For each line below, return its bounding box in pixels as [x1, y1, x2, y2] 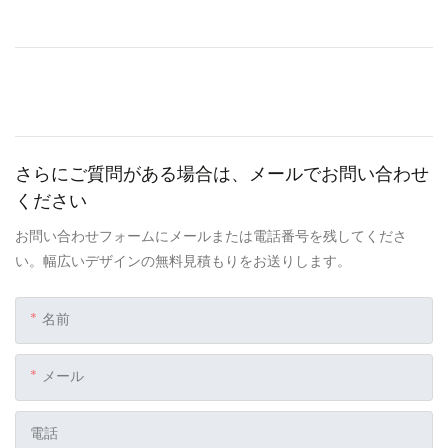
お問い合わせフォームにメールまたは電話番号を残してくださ [15, 225, 407, 246]
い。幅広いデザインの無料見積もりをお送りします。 [15, 250, 351, 271]
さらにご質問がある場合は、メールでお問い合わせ [15, 160, 429, 186]
